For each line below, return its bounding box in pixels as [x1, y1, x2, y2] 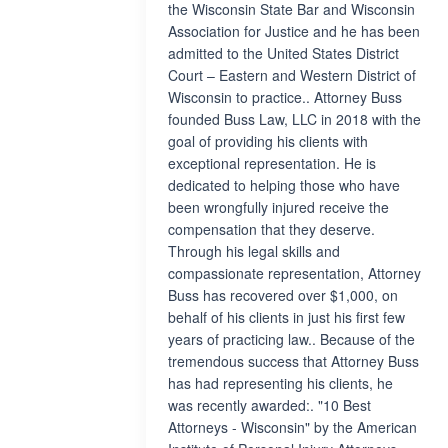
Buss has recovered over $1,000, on [168, 285, 398, 305]
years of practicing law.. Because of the [168, 329, 415, 349]
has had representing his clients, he [168, 373, 393, 393]
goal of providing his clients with [168, 131, 368, 151]
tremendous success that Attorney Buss [168, 351, 419, 371]
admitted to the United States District [168, 43, 399, 63]
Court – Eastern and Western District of [168, 65, 416, 85]
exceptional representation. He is [168, 153, 376, 173]
